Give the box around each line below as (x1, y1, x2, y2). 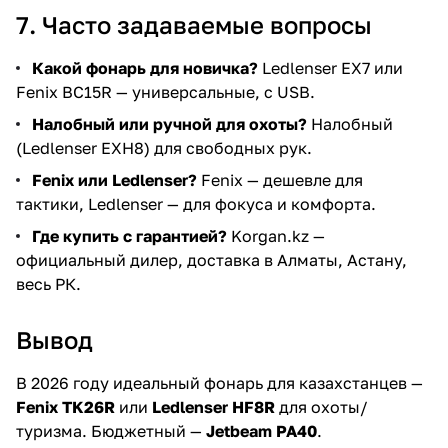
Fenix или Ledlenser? (32, 170, 197, 190)
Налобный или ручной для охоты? (32, 114, 307, 134)
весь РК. (16, 274, 81, 294)
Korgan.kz (231, 226, 309, 246)
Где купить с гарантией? (32, 226, 227, 246)
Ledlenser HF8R (152, 397, 275, 417)
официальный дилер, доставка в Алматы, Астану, (16, 250, 407, 270)
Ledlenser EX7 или (258, 58, 403, 78)
